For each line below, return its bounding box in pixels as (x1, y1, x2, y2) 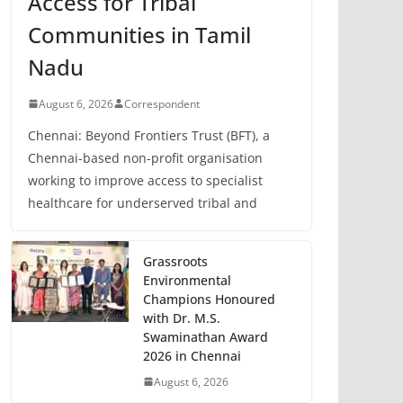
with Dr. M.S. (143, 309, 220, 327)
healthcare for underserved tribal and (28, 193, 257, 211)
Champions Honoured (143, 290, 275, 308)
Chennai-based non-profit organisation (28, 148, 263, 166)
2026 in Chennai (143, 346, 241, 364)
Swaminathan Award (143, 327, 268, 345)
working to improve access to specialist (28, 171, 263, 189)
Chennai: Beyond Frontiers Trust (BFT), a (28, 126, 270, 144)
